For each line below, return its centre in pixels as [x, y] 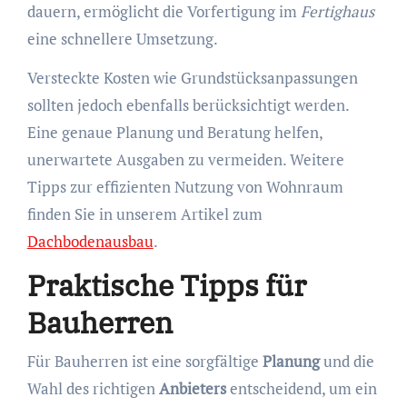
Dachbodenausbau [90, 242]
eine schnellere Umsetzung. [122, 39]
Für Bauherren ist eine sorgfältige [144, 361]
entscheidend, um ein [301, 388]
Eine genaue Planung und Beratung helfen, [174, 133]
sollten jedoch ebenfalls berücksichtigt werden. [188, 105]
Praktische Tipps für [166, 286]
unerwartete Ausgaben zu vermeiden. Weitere [185, 160]
